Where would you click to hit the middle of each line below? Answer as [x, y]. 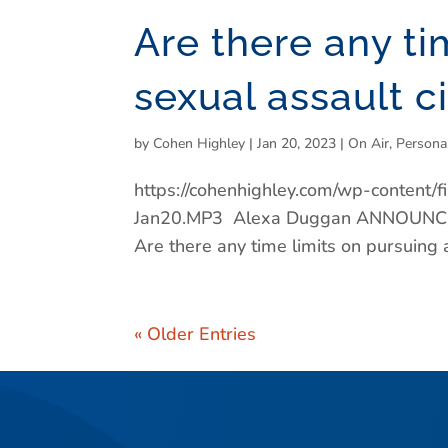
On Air [369, 143]
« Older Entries [195, 334]
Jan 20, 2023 [297, 143]
